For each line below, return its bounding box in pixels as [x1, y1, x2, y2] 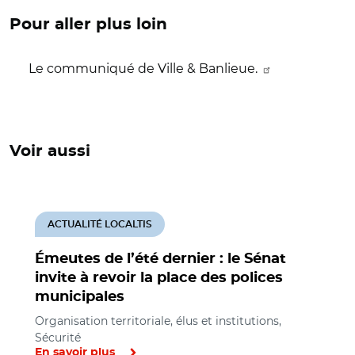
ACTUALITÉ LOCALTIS [48, 219, 152, 229]
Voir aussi [10, 143, 90, 159]
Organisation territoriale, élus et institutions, [35, 313, 281, 328]
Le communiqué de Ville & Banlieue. [29, 60, 261, 76]
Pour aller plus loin [10, 16, 167, 32]
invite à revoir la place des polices [35, 270, 283, 285]
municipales [35, 289, 124, 304]
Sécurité [35, 330, 81, 345]
